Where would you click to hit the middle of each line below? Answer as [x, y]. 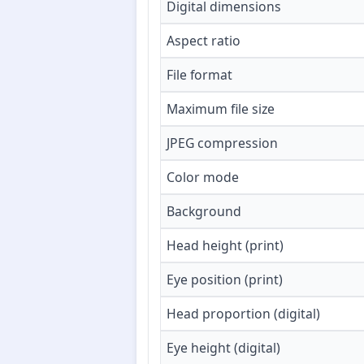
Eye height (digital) [223, 348]
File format [199, 75]
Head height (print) [225, 246]
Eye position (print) [225, 280]
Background [204, 212]
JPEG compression [222, 143]
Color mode [203, 178]
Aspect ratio [204, 41]
